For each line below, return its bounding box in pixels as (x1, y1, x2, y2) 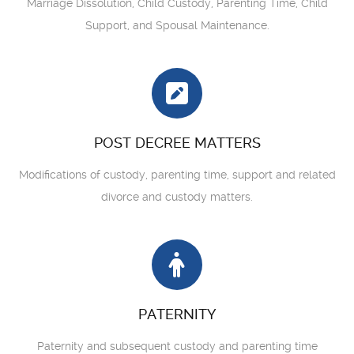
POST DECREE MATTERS (93, 134, 261, 151)
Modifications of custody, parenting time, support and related (18, 168, 336, 181)
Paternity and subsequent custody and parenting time (36, 340, 318, 352)
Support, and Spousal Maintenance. (85, 19, 269, 32)
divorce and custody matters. (101, 190, 253, 203)
